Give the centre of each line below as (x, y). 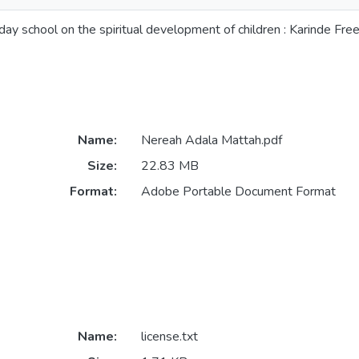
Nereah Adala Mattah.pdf (211, 141)
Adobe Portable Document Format (238, 192)
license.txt (169, 337)
